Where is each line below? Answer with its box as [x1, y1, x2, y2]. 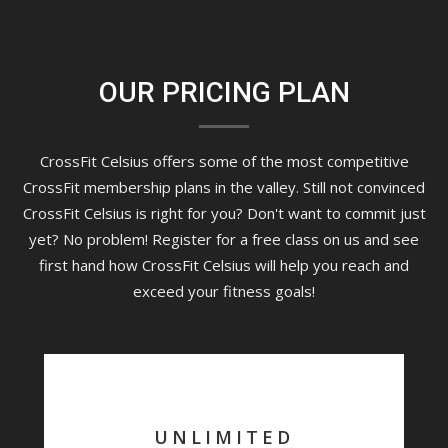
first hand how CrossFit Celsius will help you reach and [39, 255, 409, 276]
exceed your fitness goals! [133, 281, 315, 302]
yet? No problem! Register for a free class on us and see [29, 229, 419, 250]
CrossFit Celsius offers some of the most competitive [39, 151, 409, 172]
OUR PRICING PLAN [98, 76, 350, 110]
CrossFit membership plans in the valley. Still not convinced [23, 177, 425, 198]
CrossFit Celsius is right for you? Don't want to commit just [22, 203, 426, 224]
